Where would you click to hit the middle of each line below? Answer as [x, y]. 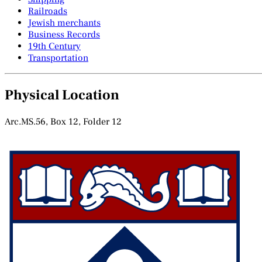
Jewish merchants [64, 23]
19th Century [54, 46]
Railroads [48, 11]
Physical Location [62, 95]
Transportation [58, 58]
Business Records [64, 35]
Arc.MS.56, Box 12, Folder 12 [63, 122]
